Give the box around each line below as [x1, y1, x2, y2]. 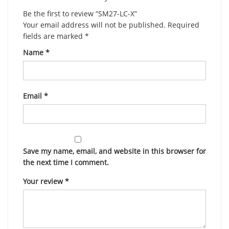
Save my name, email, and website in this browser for [23, 146, 206, 156]
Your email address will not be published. [23, 20, 166, 30]
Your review [23, 176, 65, 186]
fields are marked [23, 31, 85, 41]
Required [168, 20, 199, 30]
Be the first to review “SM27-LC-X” [23, 9, 137, 18]
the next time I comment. [23, 157, 109, 167]
